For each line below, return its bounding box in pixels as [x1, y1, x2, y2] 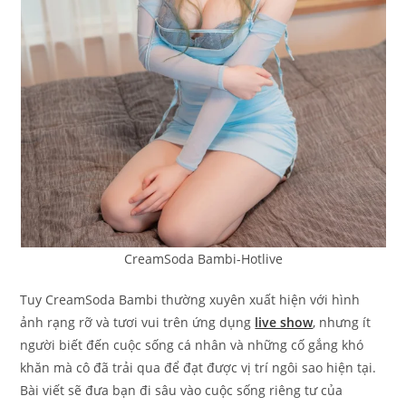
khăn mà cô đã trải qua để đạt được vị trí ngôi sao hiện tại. [20, 359, 377, 377]
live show [255, 314, 314, 332]
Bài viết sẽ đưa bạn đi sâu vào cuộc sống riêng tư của [20, 382, 343, 400]
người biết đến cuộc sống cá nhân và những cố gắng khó [20, 336, 364, 354]
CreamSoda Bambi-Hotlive [123, 250, 283, 268]
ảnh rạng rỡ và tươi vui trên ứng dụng [20, 314, 256, 332]
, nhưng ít [313, 314, 372, 332]
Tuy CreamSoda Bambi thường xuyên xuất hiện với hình [20, 291, 361, 309]
